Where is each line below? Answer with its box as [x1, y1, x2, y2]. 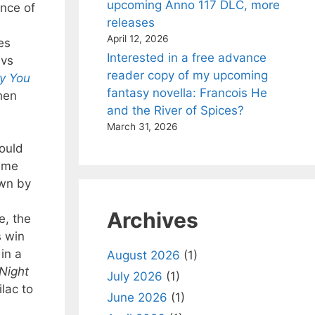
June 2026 [107, 290, 167, 304]
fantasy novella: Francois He [107, 86, 267, 100]
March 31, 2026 [107, 121, 178, 132]
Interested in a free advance [107, 51, 266, 65]
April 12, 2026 [107, 33, 169, 44]
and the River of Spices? [107, 103, 244, 117]
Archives [107, 207, 198, 233]
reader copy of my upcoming [107, 68, 268, 82]
